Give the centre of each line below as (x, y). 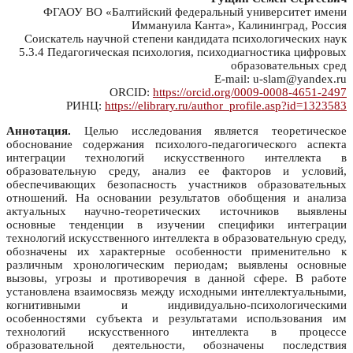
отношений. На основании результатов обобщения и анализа (176, 198)
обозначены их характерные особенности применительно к (176, 252)
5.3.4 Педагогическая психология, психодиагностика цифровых (183, 52)
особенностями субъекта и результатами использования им (176, 319)
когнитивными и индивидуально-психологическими (176, 305)
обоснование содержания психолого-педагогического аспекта (176, 145)
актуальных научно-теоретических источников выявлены (176, 212)
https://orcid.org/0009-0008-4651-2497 (250, 93)
